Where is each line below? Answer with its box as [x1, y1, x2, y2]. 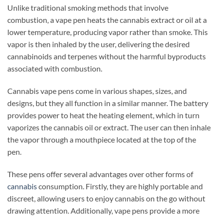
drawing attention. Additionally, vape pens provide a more [7, 205, 200, 215]
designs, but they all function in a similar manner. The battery [7, 98, 208, 108]
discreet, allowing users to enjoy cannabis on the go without [7, 193, 205, 203]
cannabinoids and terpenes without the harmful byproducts [7, 52, 206, 61]
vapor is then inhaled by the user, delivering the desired [7, 39, 190, 49]
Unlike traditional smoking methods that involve [7, 3, 168, 13]
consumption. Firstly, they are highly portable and [38, 181, 203, 191]
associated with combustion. [7, 64, 102, 73]
